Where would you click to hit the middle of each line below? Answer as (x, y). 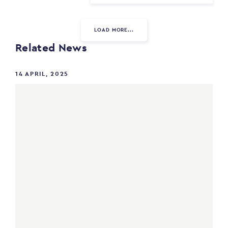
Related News (51, 48)
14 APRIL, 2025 (42, 74)
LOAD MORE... (114, 30)
